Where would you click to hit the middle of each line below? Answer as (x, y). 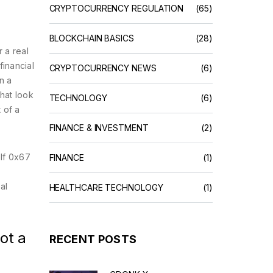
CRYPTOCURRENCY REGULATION (116, 8)
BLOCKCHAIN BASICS (91, 38)
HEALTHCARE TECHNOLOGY (106, 187)
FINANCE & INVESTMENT (99, 128)
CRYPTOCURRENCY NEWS (103, 68)
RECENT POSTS (93, 239)
